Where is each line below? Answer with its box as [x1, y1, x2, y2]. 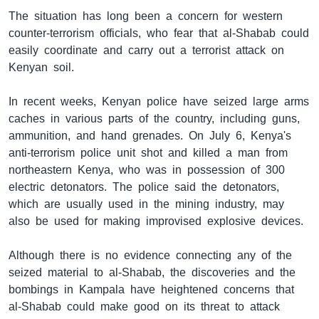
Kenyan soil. [9, 60, 74, 74]
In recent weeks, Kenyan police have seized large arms [9, 94, 309, 108]
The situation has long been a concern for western [9, 9, 283, 23]
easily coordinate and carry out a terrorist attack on [9, 43, 284, 57]
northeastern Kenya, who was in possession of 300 [9, 162, 285, 177]
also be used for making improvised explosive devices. [9, 214, 303, 228]
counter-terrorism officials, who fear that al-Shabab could [9, 26, 309, 40]
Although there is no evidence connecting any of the [9, 248, 292, 262]
